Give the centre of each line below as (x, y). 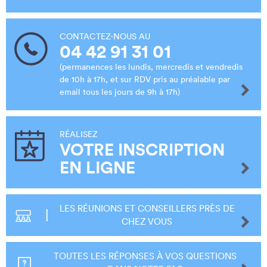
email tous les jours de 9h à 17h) (120, 91)
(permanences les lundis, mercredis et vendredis (151, 66)
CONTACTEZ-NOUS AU (105, 36)
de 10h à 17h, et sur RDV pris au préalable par (145, 79)
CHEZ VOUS (147, 221)
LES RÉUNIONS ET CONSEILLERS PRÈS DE (147, 208)
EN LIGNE (97, 167)
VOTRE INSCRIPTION (142, 149)
